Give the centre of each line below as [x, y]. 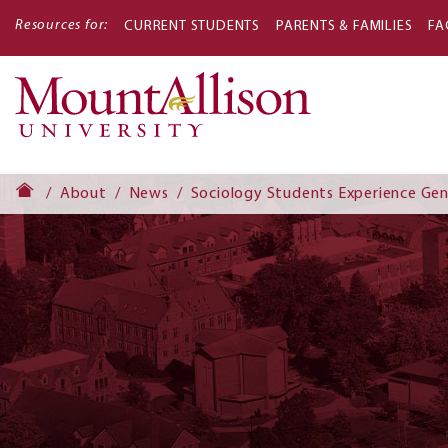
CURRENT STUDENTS [192, 26]
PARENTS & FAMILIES [344, 26]
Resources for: [62, 25]
